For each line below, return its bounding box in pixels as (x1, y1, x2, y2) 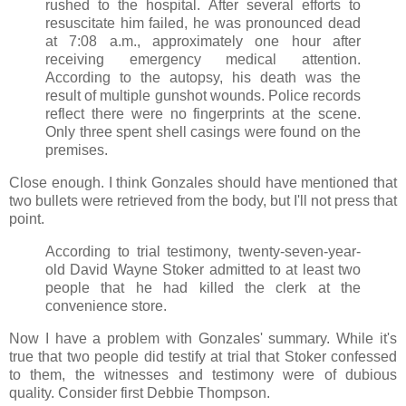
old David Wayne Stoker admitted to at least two (45, 262, 361, 278)
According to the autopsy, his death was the (45, 70, 361, 86)
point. (9, 211, 44, 227)
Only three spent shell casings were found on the (45, 124, 361, 140)
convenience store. (45, 298, 167, 314)
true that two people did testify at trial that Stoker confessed (9, 348, 397, 364)
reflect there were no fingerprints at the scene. (45, 106, 361, 122)
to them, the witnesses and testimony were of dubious (9, 366, 397, 382)
